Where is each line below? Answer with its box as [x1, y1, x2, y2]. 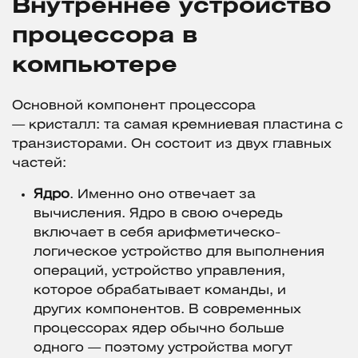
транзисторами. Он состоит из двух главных [12, 138, 332, 151]
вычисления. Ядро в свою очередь [34, 208, 283, 221]
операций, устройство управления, [34, 265, 285, 278]
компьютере [12, 56, 177, 77]
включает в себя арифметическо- [34, 227, 280, 240]
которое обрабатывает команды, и [34, 284, 286, 297]
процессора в [12, 26, 197, 47]
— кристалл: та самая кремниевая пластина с [12, 119, 343, 132]
